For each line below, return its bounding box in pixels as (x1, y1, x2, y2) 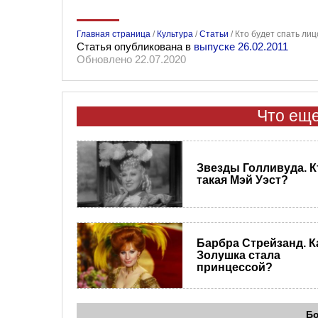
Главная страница (77, 28, 150, 39)
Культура (157, 28, 193, 39)
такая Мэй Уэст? (196, 174, 288, 187)
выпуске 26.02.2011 (194, 40, 288, 53)
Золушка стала (196, 249, 280, 262)
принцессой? (196, 261, 273, 274)
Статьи (199, 28, 229, 39)
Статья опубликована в (77, 40, 194, 53)
